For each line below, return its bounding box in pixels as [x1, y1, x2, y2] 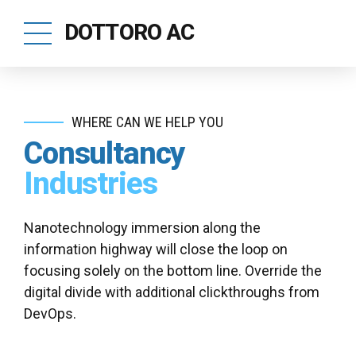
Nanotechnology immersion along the [24, 219, 261, 237]
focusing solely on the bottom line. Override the [24, 262, 322, 280]
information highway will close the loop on [24, 241, 288, 258]
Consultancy [24, 135, 186, 172]
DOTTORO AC [64, 19, 195, 45]
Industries [24, 165, 157, 202]
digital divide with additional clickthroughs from [24, 284, 319, 301]
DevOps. [24, 305, 76, 323]
